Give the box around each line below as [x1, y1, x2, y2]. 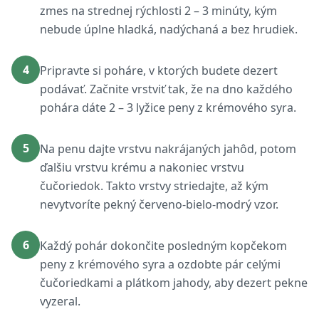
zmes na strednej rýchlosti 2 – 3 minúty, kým [40, 3, 277, 19]
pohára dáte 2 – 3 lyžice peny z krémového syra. [40, 100, 296, 115]
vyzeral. [40, 293, 80, 309]
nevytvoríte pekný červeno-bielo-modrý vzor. [40, 197, 278, 212]
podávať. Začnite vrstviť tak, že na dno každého [40, 81, 293, 97]
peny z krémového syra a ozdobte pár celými [40, 256, 281, 272]
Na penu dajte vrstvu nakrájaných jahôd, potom [40, 141, 296, 157]
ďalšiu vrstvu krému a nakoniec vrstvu [40, 159, 244, 175]
